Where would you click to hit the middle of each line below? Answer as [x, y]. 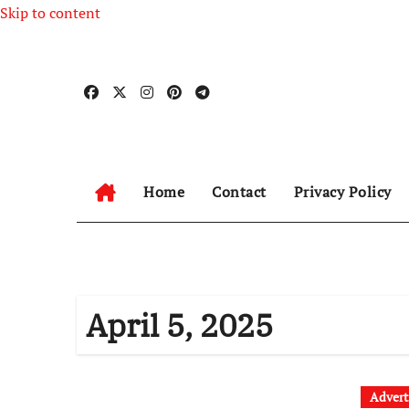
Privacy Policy [342, 192]
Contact [239, 192]
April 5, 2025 [179, 325]
